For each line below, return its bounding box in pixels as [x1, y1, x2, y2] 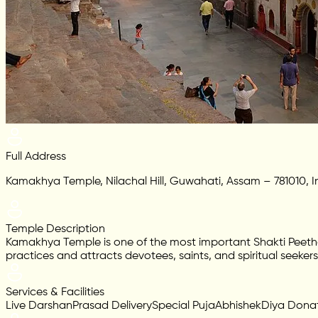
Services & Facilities [6, 287, 104, 299]
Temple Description [6, 224, 105, 236]
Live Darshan [6, 300, 72, 312]
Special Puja [152, 300, 215, 312]
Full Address [6, 151, 66, 163]
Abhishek [215, 300, 261, 312]
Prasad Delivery [72, 300, 152, 312]
